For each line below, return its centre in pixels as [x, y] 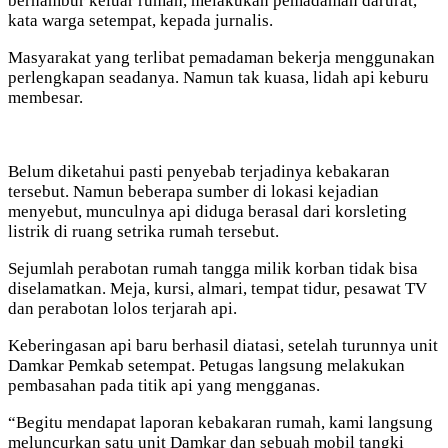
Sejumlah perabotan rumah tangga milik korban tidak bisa [213, 268]
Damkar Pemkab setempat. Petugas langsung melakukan [206, 365]
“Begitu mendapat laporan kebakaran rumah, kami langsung [220, 422]
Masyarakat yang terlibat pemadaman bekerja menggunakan [221, 57]
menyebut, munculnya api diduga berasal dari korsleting [207, 211]
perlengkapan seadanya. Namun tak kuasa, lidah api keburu [218, 77]
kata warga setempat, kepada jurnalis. [140, 20]
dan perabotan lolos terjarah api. [122, 308]
